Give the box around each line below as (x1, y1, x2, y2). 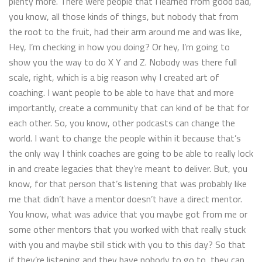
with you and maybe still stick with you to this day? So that (9, 237, 246, 251)
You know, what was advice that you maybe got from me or (9, 206, 247, 221)
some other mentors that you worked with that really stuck (9, 222, 246, 236)
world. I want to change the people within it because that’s (9, 130, 241, 145)
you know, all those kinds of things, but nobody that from (9, 9, 239, 23)
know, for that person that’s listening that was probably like (9, 176, 247, 191)
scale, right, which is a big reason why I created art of (9, 70, 219, 84)
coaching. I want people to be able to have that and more (9, 85, 234, 99)
